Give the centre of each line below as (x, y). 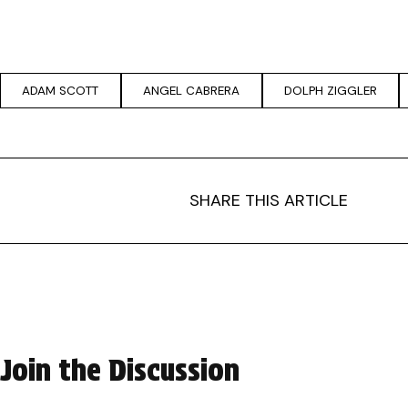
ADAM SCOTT (61, 90)
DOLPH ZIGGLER (330, 90)
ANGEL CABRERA (192, 90)
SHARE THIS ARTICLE (269, 200)
